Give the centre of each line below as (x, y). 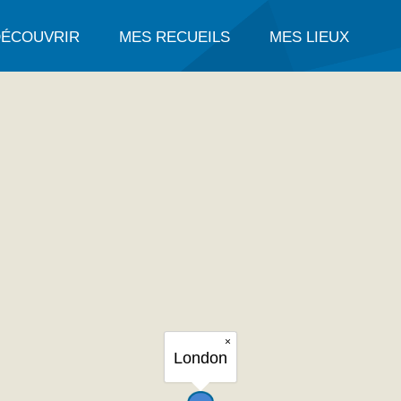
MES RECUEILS (175, 37)
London (200, 358)
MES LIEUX (309, 37)
